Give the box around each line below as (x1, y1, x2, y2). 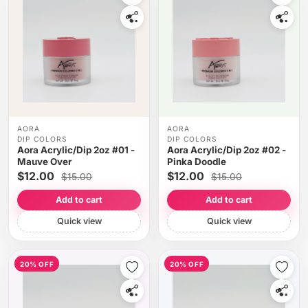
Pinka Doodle (166, 155, 226, 167)
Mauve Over (16, 155, 71, 167)
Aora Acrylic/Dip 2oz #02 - (166, 144, 286, 155)
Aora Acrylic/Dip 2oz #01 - (16, 144, 135, 155)
